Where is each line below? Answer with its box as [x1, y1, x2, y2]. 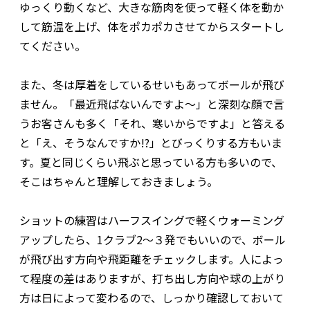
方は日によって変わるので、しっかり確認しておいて [19, 289, 284, 307]
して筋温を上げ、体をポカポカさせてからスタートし [19, 18, 284, 35]
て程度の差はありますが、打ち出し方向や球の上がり [19, 270, 285, 287]
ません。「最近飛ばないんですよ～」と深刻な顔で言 [19, 95, 284, 113]
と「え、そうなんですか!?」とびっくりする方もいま [19, 134, 282, 152]
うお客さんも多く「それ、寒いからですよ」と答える [19, 115, 285, 132]
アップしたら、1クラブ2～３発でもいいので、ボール [19, 231, 286, 248]
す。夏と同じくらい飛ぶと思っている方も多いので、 [19, 154, 282, 171]
